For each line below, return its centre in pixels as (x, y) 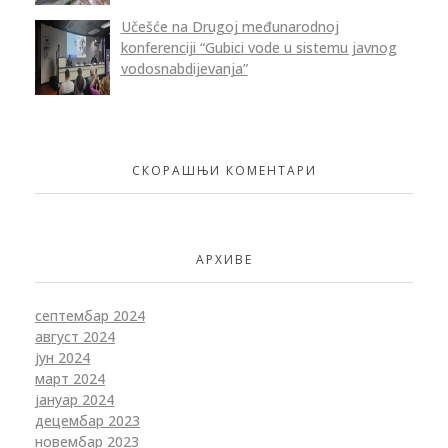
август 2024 (75, 337)
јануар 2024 (74, 400)
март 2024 (70, 379)
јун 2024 (62, 358)
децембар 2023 (87, 421)
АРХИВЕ (224, 259)
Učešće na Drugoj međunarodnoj (229, 26)
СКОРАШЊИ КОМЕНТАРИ (224, 171)
